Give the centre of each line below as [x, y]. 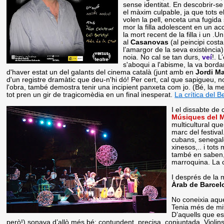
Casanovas [151, 42]
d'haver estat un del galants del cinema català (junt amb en [101, 72]
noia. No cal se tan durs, [163, 57]
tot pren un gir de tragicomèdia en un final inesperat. [91, 94]
